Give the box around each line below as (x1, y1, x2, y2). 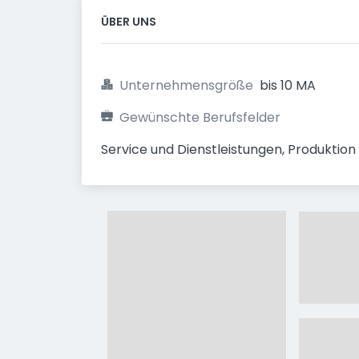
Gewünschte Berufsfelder (119, 108, 280, 127)
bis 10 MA (260, 76, 316, 95)
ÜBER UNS (101, 14, 156, 30)
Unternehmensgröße (119, 76, 253, 95)
